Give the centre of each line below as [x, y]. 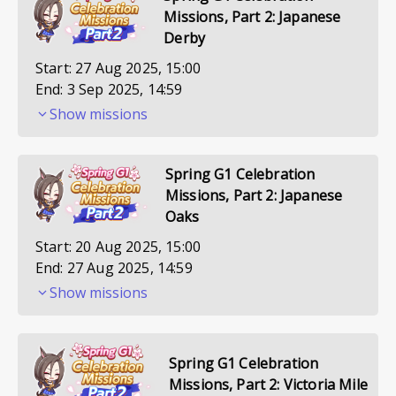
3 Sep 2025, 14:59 [125, 89]
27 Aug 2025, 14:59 [129, 268]
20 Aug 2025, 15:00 [138, 247]
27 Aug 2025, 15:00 [138, 68]
